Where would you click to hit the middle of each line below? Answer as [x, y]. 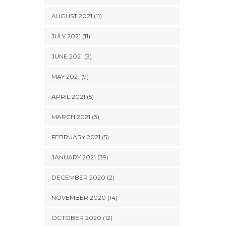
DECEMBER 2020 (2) [83, 177]
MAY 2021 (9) [70, 76]
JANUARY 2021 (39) [80, 157]
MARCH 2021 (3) [75, 117]
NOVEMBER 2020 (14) [84, 197]
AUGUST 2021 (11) [77, 16]
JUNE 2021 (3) [72, 56]
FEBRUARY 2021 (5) [80, 137]
